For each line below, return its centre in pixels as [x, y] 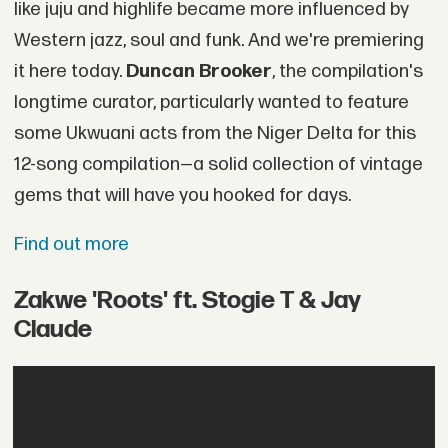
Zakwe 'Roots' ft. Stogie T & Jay [187, 300]
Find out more [71, 245]
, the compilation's [347, 71]
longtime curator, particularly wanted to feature [211, 102]
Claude [52, 329]
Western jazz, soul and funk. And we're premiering [218, 40]
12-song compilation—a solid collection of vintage [218, 164]
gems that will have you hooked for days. [182, 195]
